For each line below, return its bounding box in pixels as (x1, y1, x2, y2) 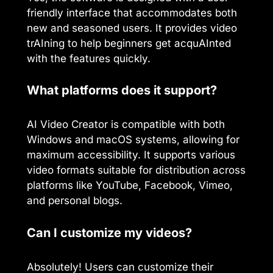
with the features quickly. (27, 52, 151, 65)
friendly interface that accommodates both (27, 6, 237, 19)
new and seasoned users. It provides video (27, 21, 237, 34)
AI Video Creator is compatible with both (27, 118, 225, 131)
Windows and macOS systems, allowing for (27, 133, 239, 146)
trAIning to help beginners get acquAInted (27, 37, 231, 49)
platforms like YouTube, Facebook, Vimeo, (27, 179, 233, 192)
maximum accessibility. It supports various (27, 149, 235, 161)
